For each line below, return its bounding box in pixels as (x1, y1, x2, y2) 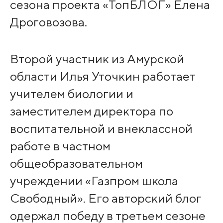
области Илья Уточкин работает (9, 69, 196, 84)
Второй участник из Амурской (9, 51, 184, 66)
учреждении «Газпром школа (9, 173, 178, 188)
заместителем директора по (9, 104, 173, 118)
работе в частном (9, 138, 111, 153)
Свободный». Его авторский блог (9, 191, 202, 206)
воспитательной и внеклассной (9, 121, 193, 136)
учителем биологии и (9, 86, 133, 101)
